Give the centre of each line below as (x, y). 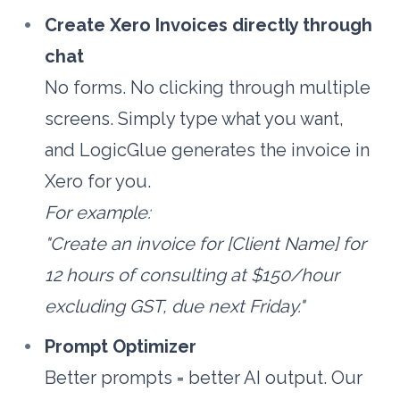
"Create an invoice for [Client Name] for (206, 244)
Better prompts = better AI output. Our (204, 378)
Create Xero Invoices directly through (209, 25)
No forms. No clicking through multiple (208, 88)
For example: (98, 213)
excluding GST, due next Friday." (175, 307)
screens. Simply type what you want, (195, 119)
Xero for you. (98, 182)
